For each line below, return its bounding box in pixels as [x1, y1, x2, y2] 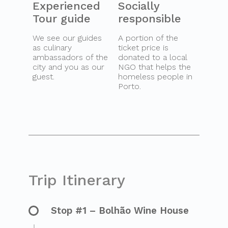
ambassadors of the [33, 52, 108, 63]
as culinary [33, 43, 72, 53]
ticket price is [118, 43, 168, 53]
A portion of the [118, 33, 178, 43]
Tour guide [33, 12, 91, 25]
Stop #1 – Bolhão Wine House [51, 205, 189, 217]
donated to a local [118, 52, 187, 63]
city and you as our [33, 62, 104, 72]
